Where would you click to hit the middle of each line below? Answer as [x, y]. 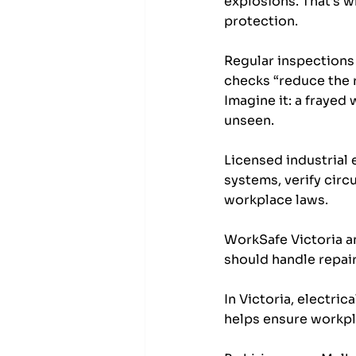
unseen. [249, 121]
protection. [263, 21]
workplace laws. [278, 200]
